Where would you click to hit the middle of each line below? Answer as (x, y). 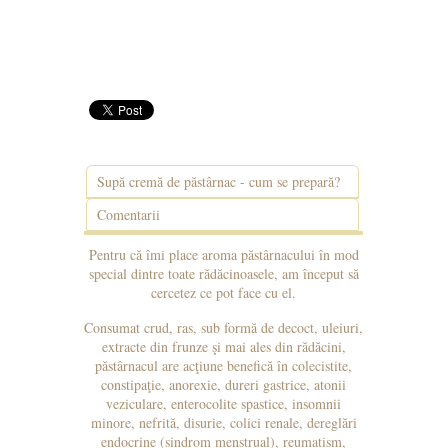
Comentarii (128, 214)
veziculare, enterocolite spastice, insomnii (223, 403)
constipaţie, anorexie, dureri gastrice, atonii (223, 384)
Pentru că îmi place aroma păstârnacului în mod (223, 254)
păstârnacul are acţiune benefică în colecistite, (223, 365)
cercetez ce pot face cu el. (223, 292)
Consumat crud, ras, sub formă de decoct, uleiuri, (223, 327)
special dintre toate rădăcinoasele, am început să (223, 273)
